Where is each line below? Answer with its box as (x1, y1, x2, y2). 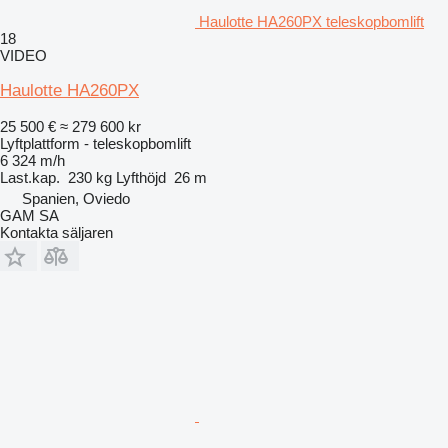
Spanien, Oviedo (22, 189, 130, 207)
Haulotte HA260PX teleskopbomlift (199, 12, 424, 30)
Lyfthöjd (116, 168, 166, 186)
